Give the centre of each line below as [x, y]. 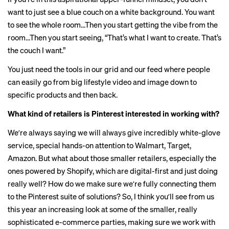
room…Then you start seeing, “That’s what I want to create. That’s [114, 37]
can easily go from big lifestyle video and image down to [102, 82]
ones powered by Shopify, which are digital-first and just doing [113, 171]
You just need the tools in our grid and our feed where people [109, 69]
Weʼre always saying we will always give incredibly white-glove [114, 132]
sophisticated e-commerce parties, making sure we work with [111, 222]
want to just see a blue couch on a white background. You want [111, 12]
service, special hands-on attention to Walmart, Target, [99, 145]
